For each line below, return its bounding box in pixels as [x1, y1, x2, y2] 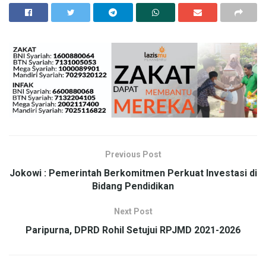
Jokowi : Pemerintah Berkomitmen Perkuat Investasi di [9, 167, 257, 179]
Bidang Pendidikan [92, 180, 174, 192]
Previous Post [104, 150, 161, 160]
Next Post [113, 207, 153, 217]
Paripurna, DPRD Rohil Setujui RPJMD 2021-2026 [26, 224, 240, 236]
